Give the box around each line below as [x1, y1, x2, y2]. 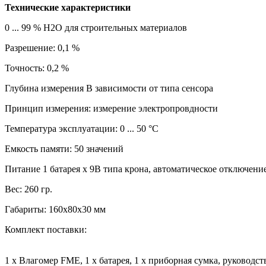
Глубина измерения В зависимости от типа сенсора [5, 83, 213, 94]
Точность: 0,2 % [5, 63, 69, 74]
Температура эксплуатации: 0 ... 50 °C [5, 123, 159, 134]
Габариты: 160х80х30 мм [5, 204, 106, 215]
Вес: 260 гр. [5, 184, 52, 195]
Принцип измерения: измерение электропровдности [5, 103, 218, 114]
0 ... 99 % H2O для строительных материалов [5, 23, 187, 33]
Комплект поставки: [5, 224, 87, 235]
